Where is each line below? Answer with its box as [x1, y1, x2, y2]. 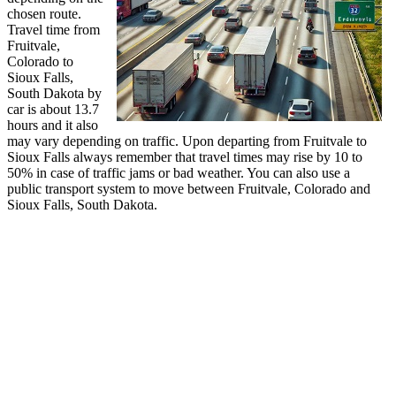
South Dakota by [7, 85, 102, 101]
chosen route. [7, 5, 81, 21]
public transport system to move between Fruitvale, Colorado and [7, 180, 370, 196]
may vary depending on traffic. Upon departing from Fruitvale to [7, 133, 367, 148]
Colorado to [7, 53, 73, 69]
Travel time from [7, 21, 100, 37]
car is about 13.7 [7, 101, 99, 117]
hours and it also [7, 117, 98, 133]
